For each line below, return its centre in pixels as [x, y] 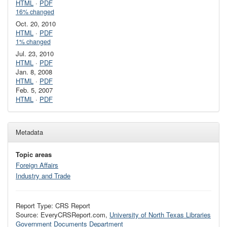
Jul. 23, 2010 [35, 53]
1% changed [33, 41]
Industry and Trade [43, 176]
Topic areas [34, 154]
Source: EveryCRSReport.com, [63, 215]
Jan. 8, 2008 [34, 71]
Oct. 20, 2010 [36, 23]
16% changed [35, 11]
